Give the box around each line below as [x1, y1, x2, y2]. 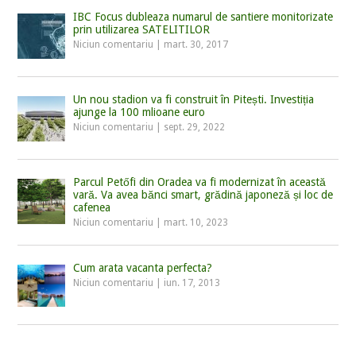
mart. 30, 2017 [164, 39, 229, 51]
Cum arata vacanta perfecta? [73, 261, 213, 275]
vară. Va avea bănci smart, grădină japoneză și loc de [73, 188, 334, 202]
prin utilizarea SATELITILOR [73, 23, 211, 37]
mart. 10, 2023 [164, 217, 229, 229]
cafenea [73, 201, 111, 215]
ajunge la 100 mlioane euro [73, 106, 206, 119]
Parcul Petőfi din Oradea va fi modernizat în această [73, 176, 327, 189]
